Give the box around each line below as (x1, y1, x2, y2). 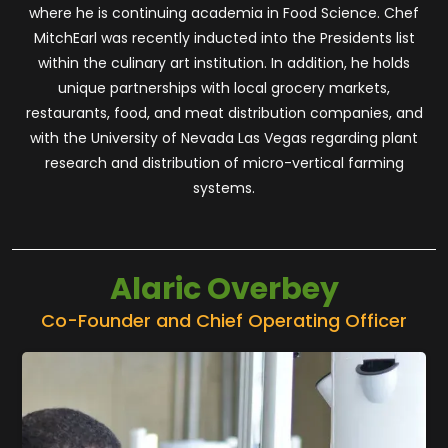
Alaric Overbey (109, 267, 339, 310)
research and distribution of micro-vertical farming (44, 152, 404, 173)
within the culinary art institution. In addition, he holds (38, 52, 410, 73)
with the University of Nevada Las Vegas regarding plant (30, 127, 418, 148)
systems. (193, 177, 255, 198)
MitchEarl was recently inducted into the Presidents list (33, 27, 415, 48)
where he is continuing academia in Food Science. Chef (29, 2, 419, 23)
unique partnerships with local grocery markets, (58, 77, 390, 98)
